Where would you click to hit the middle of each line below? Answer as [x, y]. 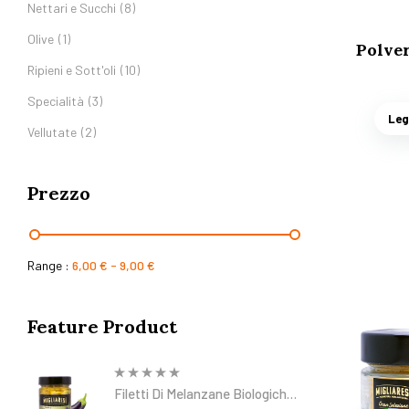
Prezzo [59, 193]
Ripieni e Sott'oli [72, 69]
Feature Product [102, 326]
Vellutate [52, 131]
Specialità [56, 100]
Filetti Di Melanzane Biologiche [204, 393]
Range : [50, 265]
